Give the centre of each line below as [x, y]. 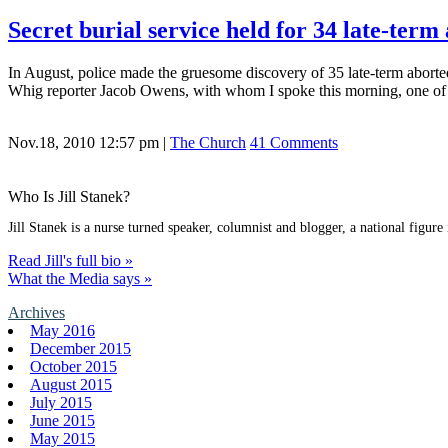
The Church [208, 143]
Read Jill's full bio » [70, 261]
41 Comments [294, 143]
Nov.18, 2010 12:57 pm [83, 143]
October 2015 [73, 367]
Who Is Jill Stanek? [69, 197]
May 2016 [62, 331]
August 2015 [71, 385]
